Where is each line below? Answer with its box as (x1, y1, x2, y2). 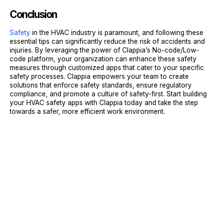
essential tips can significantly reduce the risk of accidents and (10, 37, 205, 45)
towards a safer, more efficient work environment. (10, 107, 165, 115)
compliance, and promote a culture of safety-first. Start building (10, 90, 207, 98)
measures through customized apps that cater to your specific (10, 63, 204, 72)
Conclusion (10, 8, 57, 20)
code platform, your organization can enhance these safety (10, 54, 197, 63)
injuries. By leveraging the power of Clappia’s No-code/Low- (10, 46, 199, 54)
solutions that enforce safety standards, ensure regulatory (10, 81, 192, 89)
